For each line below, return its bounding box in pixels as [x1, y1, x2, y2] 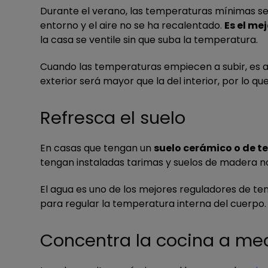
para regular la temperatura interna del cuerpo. [40, 197, 266, 211]
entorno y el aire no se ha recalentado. [40, 19, 224, 32]
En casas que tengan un [40, 141, 154, 155]
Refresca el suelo [40, 106, 185, 130]
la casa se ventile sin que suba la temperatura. [40, 33, 258, 47]
